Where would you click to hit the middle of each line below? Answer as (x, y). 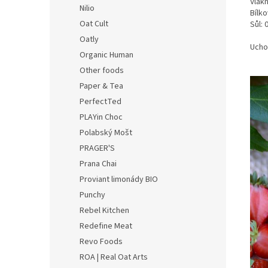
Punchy (92, 195)
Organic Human (106, 55)
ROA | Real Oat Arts (114, 257)
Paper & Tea (101, 86)
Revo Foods (101, 242)
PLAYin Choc (101, 117)
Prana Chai (98, 164)
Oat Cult (94, 24)
